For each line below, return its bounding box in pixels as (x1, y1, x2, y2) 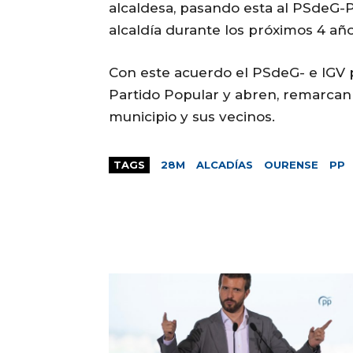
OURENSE (264, 158, 318, 171)
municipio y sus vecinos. (109, 108, 275, 124)
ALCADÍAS (196, 158, 253, 171)
